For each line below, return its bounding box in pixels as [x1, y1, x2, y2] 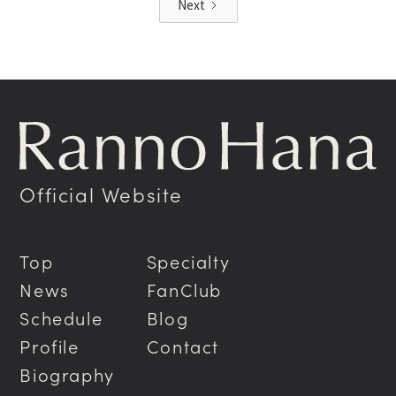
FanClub [146, 276, 223, 301]
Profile [19, 332, 80, 358]
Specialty [146, 247, 231, 273]
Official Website [19, 179, 184, 208]
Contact [146, 332, 220, 358]
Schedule [19, 304, 103, 330]
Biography [19, 361, 115, 386]
